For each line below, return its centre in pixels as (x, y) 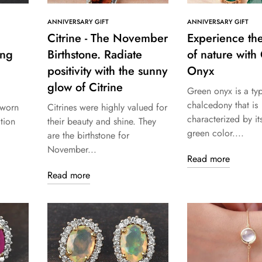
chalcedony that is (222, 105)
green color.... (215, 133)
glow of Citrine (85, 88)
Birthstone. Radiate (95, 55)
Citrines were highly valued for (107, 108)
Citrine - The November (108, 39)
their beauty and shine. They (102, 122)
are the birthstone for (88, 136)
